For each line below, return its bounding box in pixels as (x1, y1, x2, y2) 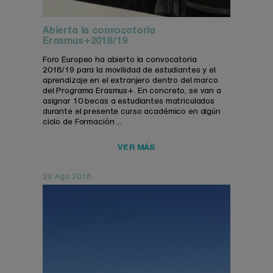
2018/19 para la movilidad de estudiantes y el (42, 65, 216, 74)
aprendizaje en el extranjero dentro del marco (42, 75, 218, 85)
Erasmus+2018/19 (42, 34, 127, 47)
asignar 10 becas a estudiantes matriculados (42, 96, 215, 105)
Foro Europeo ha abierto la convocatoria (42, 54, 197, 64)
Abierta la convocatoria (42, 24, 156, 37)
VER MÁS (118, 141, 155, 152)
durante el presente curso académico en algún (42, 106, 221, 116)
